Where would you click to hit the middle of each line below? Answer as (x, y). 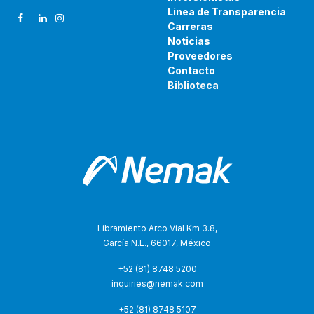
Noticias (189, 41)
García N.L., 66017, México (157, 243)
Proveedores (200, 56)
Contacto (191, 71)
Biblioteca (193, 86)
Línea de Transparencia (227, 12)
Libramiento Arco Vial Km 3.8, (157, 228)
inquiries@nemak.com (157, 284)
